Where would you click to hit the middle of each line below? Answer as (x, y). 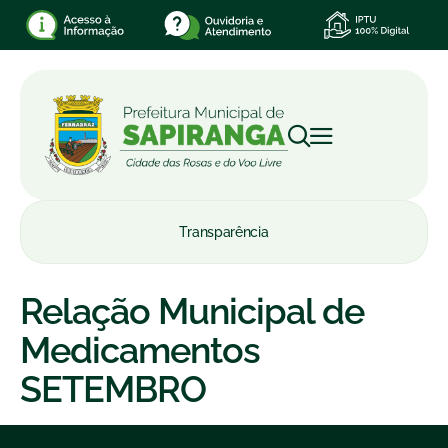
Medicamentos (140, 350)
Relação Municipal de (192, 311)
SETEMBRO (113, 389)
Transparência (224, 232)
